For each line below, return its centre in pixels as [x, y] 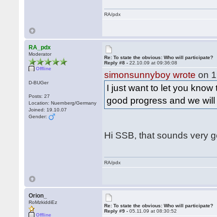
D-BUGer [39, 83]
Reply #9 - [117, 211]
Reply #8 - [117, 63]
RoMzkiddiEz [43, 202]
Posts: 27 [39, 96]
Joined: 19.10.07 [48, 110]
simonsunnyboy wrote [150, 75]
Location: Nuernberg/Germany [63, 103]
